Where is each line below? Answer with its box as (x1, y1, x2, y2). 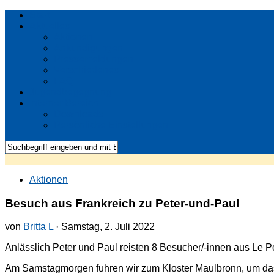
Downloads (54, 109, 103, 119)
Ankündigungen (54, 43, 123, 53)
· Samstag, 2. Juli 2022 (53, 221, 155, 232)
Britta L (23, 221, 53, 232)
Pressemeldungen (54, 54, 133, 64)
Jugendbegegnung (29, 87, 111, 97)
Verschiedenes (54, 65, 119, 75)
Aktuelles (29, 21, 70, 31)
